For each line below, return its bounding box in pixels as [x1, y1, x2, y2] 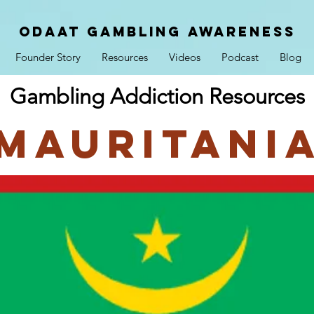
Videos [169, 50, 200, 64]
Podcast [221, 50, 259, 64]
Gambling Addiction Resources [9, 83, 305, 109]
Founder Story [15, 50, 81, 64]
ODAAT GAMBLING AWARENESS [18, 23, 296, 40]
